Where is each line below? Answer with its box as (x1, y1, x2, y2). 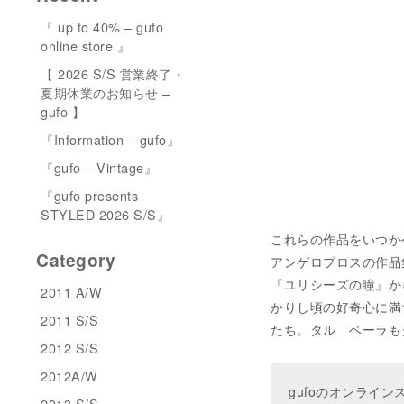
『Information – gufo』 (41, 130, 179, 149)
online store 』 (41, 36, 130, 55)
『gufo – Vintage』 (41, 158, 157, 177)
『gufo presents (41, 186, 138, 205)
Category (36, 247, 115, 272)
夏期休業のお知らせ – (41, 83, 170, 102)
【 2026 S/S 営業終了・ (41, 64, 185, 83)
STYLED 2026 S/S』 (41, 205, 170, 224)
